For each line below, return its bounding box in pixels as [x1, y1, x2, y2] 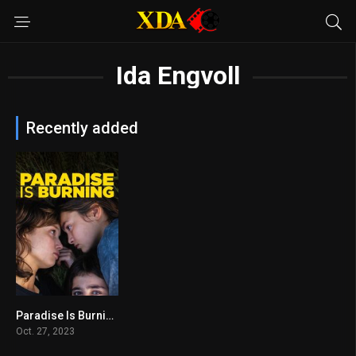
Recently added [26, 118, 138, 137]
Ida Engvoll [115, 60, 240, 91]
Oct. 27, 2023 [16, 325, 75, 337]
